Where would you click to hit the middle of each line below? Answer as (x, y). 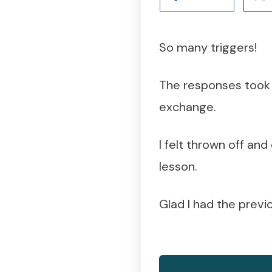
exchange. (188, 107)
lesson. (178, 167)
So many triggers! (208, 48)
